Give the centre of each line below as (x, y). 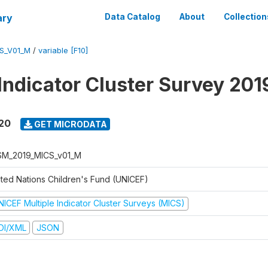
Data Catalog (133, 17)
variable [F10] (63, 51)
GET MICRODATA (69, 124)
